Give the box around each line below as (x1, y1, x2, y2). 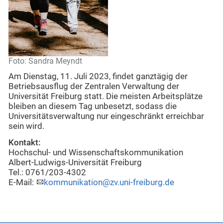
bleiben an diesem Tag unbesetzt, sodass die (8, 102, 177, 111)
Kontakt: (8, 137, 41, 147)
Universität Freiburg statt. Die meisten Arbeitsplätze (8, 92, 203, 102)
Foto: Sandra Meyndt (8, 56, 82, 66)
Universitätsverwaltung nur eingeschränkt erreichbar (8, 111, 204, 121)
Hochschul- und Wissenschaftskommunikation (8, 147, 183, 157)
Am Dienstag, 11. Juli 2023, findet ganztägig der (8, 72, 188, 82)
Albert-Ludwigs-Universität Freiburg (8, 157, 142, 167)
